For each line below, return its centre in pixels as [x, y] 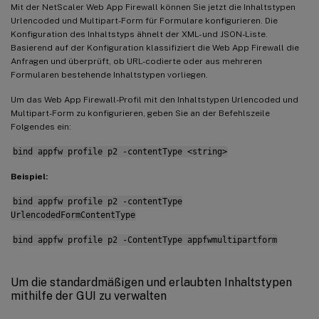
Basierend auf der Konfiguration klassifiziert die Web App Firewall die [155, 47]
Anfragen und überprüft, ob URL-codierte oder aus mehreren [136, 61]
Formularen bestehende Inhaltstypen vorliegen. [109, 74]
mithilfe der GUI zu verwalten [89, 296]
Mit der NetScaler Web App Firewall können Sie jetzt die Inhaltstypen [153, 7]
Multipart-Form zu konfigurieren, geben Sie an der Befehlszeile [140, 113]
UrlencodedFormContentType [73, 215]
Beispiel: [29, 176]
